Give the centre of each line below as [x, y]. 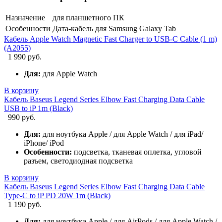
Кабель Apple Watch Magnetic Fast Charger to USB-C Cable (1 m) [111, 39]
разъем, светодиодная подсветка [78, 161]
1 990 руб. [25, 57]
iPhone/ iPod [44, 143]
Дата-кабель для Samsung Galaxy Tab [114, 29]
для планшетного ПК [88, 18]
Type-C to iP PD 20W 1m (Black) [57, 196]
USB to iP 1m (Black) [38, 109]
